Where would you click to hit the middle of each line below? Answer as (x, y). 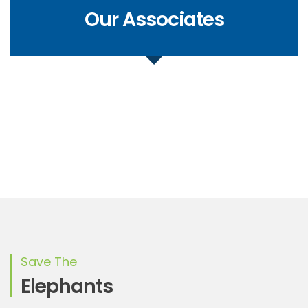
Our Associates (154, 19)
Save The (49, 261)
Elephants (67, 286)
